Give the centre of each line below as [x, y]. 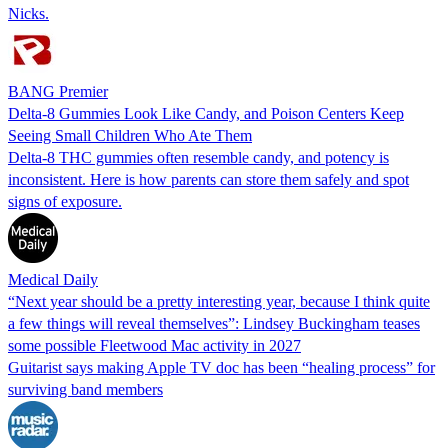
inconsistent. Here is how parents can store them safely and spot [208, 179]
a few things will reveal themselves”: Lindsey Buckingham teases [214, 323]
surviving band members [85, 389]
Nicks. [28, 13]
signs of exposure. [65, 201]
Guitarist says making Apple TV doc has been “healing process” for [221, 367]
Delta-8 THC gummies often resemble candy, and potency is [198, 157]
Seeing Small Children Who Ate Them [130, 135]
